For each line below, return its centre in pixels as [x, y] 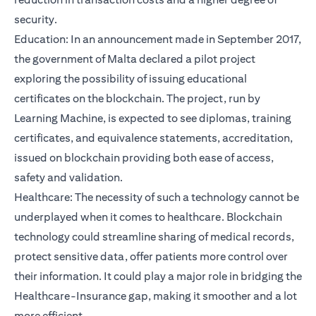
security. [36, 20]
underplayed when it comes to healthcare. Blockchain [148, 217]
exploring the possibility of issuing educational [130, 79]
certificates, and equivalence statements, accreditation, [153, 138]
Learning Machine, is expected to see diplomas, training [153, 119]
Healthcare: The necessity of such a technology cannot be [157, 197]
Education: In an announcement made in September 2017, [158, 39]
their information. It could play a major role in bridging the [158, 276]
